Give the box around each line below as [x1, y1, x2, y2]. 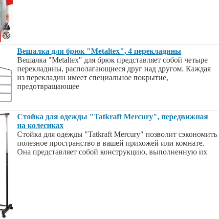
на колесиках [17, 121, 64, 130]
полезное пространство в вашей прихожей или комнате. [17, 139, 204, 147]
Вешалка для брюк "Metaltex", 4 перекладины [17, 47, 181, 55]
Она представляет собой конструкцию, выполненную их [17, 148, 207, 156]
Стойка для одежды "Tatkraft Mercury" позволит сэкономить [17, 130, 217, 138]
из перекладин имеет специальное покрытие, [17, 73, 168, 82]
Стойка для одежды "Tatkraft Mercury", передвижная [17, 112, 208, 121]
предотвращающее [17, 82, 79, 90]
